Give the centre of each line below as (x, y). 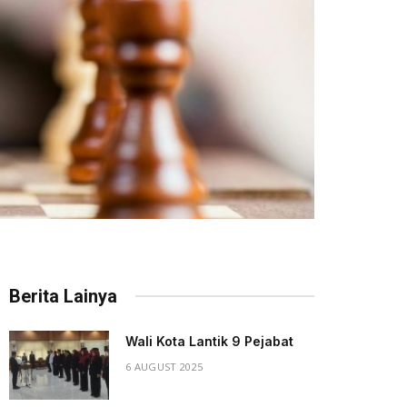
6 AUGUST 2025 (164, 366)
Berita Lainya (63, 296)
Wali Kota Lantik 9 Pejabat (209, 341)
